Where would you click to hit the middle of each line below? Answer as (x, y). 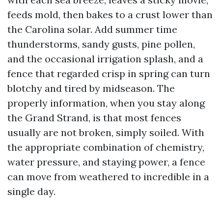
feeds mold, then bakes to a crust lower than (110, 14)
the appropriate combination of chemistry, (106, 147)
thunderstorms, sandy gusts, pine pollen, (101, 44)
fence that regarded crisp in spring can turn (109, 73)
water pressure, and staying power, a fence (106, 162)
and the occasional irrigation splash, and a (105, 59)
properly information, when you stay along (106, 103)
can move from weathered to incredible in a (108, 177)
